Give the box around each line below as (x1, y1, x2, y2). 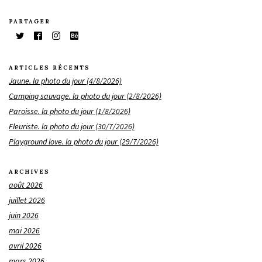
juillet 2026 (9, 194, 45, 205)
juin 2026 (9, 209, 39, 220)
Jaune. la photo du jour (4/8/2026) (9, 75, 122, 86)
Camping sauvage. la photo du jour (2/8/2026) (9, 90, 161, 101)
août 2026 (9, 179, 43, 190)
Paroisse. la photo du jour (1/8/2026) (9, 105, 130, 116)
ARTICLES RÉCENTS (9, 63, 90, 71)
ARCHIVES (9, 168, 50, 176)
